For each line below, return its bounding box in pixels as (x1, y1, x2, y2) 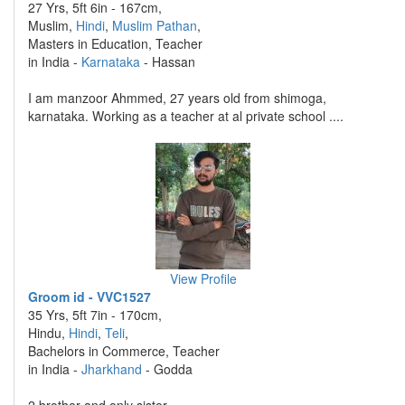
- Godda (142, 360, 193, 378)
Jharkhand (81, 360, 142, 378)
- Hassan (140, 52, 195, 71)
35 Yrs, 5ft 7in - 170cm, (28, 306, 162, 324)
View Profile (169, 269, 237, 287)
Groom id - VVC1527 (28, 287, 151, 306)
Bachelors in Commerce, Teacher (28, 342, 220, 360)
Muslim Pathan (112, 16, 197, 34)
